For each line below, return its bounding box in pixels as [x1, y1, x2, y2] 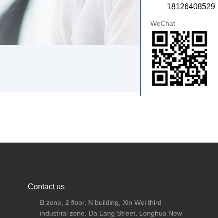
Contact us [28, 182, 65, 191]
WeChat [150, 19, 175, 27]
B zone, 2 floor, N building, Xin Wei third [40, 199, 162, 206]
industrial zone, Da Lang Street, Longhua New [40, 209, 182, 217]
